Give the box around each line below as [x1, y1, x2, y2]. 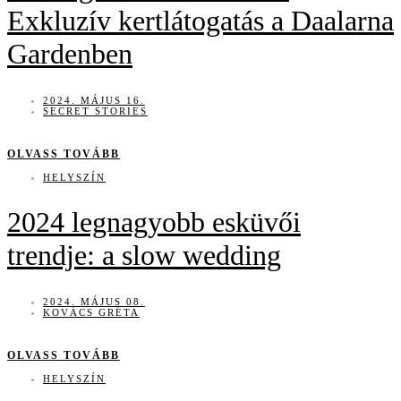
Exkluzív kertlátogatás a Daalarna [7, 4, 394, 38]
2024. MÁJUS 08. [43, 295, 145, 307]
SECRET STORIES [43, 105, 148, 116]
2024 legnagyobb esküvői [7, 206, 301, 239]
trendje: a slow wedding [7, 239, 281, 272]
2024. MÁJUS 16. [43, 94, 145, 106]
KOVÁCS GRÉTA [43, 306, 140, 318]
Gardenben [7, 38, 132, 71]
